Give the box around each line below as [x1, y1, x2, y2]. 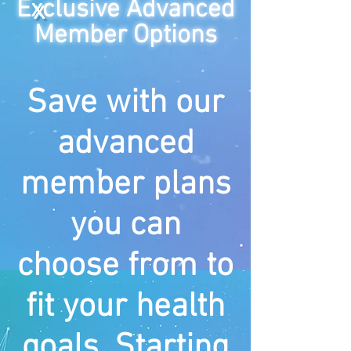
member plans [20, 164, 231, 205]
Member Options [34, 20, 217, 52]
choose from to [17, 245, 233, 287]
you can [70, 204, 181, 246]
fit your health [26, 286, 225, 327]
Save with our [27, 82, 224, 124]
